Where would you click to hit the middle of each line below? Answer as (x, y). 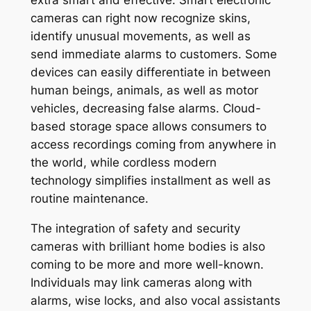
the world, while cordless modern (123, 163)
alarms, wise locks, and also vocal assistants (155, 301)
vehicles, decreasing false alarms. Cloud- (145, 109)
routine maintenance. (89, 199)
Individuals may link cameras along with (141, 283)
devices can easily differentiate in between (150, 73)
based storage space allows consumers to (148, 127)
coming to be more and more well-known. (147, 265)
